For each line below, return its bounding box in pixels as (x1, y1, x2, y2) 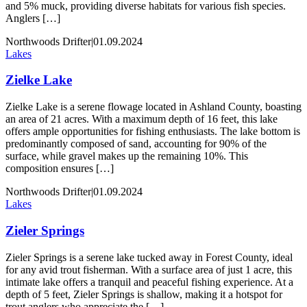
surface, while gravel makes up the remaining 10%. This (5, 150, 248, 162)
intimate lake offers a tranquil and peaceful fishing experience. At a (5, 275, 293, 288)
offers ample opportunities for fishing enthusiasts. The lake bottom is (5, 125, 300, 138)
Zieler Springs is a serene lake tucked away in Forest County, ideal (5, 251, 293, 263)
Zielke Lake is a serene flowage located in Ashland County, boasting (5, 101, 302, 113)
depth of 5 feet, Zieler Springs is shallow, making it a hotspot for (5, 288, 282, 300)
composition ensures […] (5, 162, 114, 175)
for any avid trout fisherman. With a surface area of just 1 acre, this (5, 263, 292, 275)
